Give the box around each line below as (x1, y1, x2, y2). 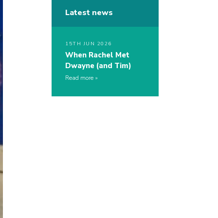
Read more (65, 74, 93, 82)
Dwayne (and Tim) (65, 61, 131, 71)
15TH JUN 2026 (65, 40, 112, 48)
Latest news (65, 7, 113, 18)
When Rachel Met (65, 50, 129, 60)
